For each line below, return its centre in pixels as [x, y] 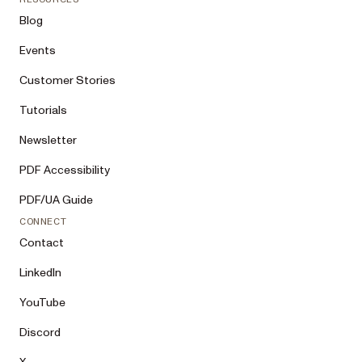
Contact [42, 243]
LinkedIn [40, 273]
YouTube [42, 303]
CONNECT [43, 221]
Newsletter [48, 140]
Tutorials [43, 110]
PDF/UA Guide [56, 200]
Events [38, 51]
